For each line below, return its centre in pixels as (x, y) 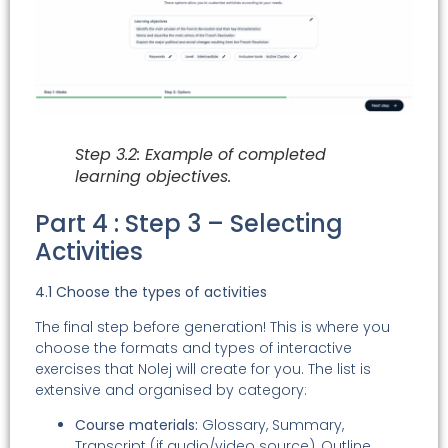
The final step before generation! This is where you (212, 326)
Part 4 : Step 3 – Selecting (189, 223)
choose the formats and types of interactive (193, 347)
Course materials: (136, 425)
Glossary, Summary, (271, 425)
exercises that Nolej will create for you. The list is (203, 368)
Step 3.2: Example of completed (200, 154)
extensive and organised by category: (171, 389)
